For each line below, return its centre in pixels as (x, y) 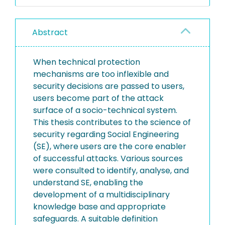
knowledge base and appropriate (99, 207)
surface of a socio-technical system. (105, 110)
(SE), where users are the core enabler (110, 146)
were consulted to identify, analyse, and (111, 171)
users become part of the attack (98, 98)
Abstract (50, 32)
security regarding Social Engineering (106, 134)
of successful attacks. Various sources (108, 158)
